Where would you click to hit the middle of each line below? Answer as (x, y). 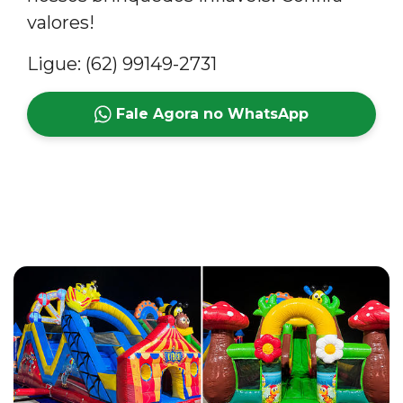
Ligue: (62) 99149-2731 (122, 63)
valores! (61, 22)
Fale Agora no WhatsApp (210, 113)
